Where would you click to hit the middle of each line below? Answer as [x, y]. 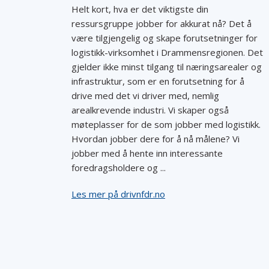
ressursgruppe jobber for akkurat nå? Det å [162, 23]
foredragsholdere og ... [119, 168]
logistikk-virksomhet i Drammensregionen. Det [167, 52]
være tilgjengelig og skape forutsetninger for [165, 38]
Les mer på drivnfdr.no [118, 194]
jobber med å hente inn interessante [147, 153]
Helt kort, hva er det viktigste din [140, 9]
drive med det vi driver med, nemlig [145, 95]
